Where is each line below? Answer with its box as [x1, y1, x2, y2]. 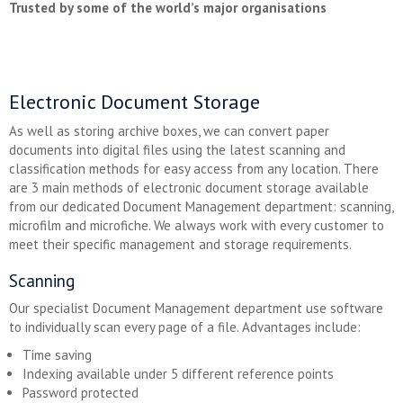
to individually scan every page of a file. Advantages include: [9, 318, 361, 336]
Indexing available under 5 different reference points [22, 365, 334, 382]
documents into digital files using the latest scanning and [9, 141, 345, 158]
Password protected [22, 384, 139, 401]
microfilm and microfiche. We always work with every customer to [9, 217, 384, 234]
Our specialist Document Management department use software [9, 300, 383, 317]
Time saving [22, 346, 92, 363]
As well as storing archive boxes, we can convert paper [9, 122, 329, 139]
